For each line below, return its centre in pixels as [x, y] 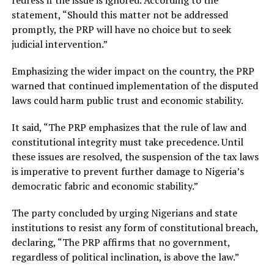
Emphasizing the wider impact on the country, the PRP [133, 71]
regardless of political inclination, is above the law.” [125, 257]
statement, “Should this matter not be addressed [120, 15]
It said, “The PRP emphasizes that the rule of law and [129, 128]
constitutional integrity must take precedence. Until [127, 142]
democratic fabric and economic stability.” [105, 186]
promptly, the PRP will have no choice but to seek [121, 30]
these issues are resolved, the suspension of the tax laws [135, 157]
